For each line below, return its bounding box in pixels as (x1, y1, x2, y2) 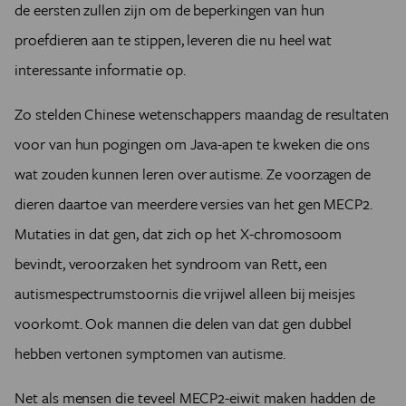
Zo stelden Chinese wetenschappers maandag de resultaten (14, 102, 390, 125)
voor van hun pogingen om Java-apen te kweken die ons (14, 132, 371, 155)
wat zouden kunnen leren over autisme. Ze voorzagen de (14, 162, 372, 185)
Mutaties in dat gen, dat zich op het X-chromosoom (14, 222, 343, 245)
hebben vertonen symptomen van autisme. (14, 342, 285, 364)
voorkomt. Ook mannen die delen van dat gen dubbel (14, 312, 353, 334)
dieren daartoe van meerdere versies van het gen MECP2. (14, 192, 373, 215)
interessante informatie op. (14, 58, 186, 81)
